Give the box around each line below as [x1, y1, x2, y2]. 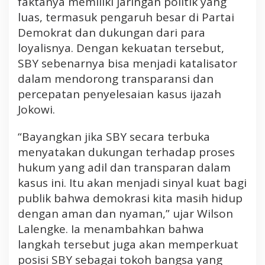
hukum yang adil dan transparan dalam [18, 159, 231, 175]
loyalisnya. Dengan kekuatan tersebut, [18, 40, 224, 56]
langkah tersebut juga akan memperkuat [18, 236, 238, 252]
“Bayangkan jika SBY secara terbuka [18, 128, 210, 144]
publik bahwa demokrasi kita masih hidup [18, 190, 243, 206]
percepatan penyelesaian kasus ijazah [18, 86, 221, 102]
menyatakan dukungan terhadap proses [18, 144, 235, 160]
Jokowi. [18, 101, 55, 117]
